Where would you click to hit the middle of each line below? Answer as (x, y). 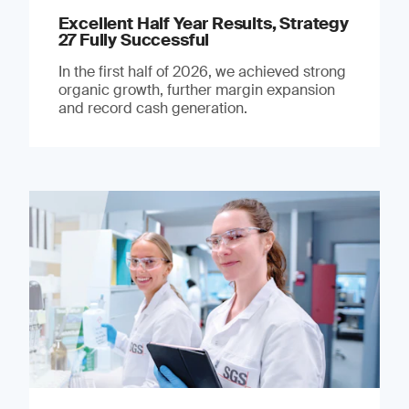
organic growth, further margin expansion (196, 89)
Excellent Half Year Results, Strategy (203, 23)
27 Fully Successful (134, 40)
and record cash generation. (152, 108)
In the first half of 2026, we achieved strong (202, 71)
